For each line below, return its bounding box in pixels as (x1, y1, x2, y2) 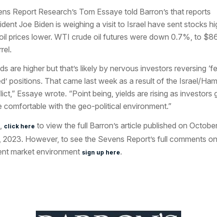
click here (3, 122, 35, 130)
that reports (170, 6, 211, 16)
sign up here (81, 148, 120, 156)
